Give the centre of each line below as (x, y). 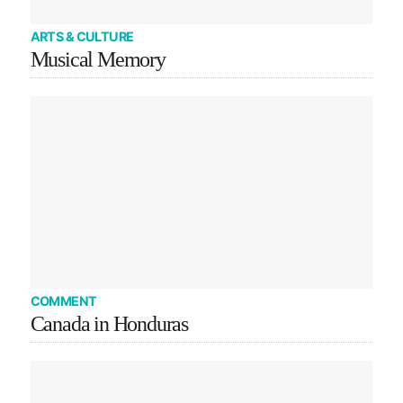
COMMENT (63, 300)
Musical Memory (98, 60)
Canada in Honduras (109, 323)
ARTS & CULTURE (82, 37)
